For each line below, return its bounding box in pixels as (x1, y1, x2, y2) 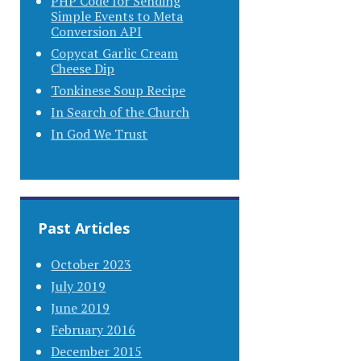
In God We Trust (51, 125, 148, 143)
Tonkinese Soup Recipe (51, 81, 186, 100)
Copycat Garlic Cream (51, 44, 179, 63)
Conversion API (51, 23, 143, 41)
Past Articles (38, 218, 131, 238)
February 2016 (51, 320, 136, 338)
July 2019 (51, 276, 106, 295)
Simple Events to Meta (51, 7, 184, 26)
